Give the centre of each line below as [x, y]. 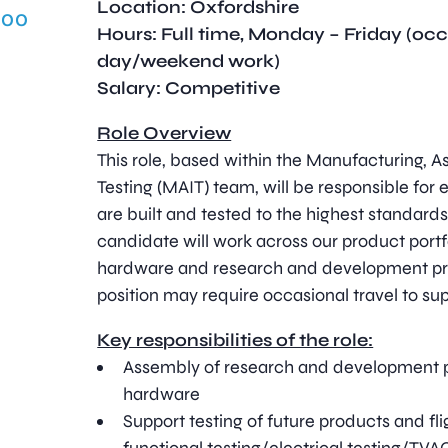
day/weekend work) [189, 61]
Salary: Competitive [189, 88]
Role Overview [164, 133]
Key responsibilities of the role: [235, 340]
